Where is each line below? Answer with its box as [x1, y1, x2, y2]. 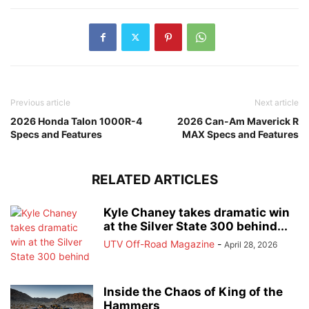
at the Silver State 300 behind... [103, 219, 288, 233]
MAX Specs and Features [182, 128, 299, 140]
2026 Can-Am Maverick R [177, 114, 299, 127]
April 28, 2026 [224, 239, 277, 250]
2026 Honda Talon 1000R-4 [10, 114, 142, 127]
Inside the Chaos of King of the [103, 284, 283, 299]
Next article [255, 97, 299, 108]
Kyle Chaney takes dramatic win [103, 205, 290, 219]
